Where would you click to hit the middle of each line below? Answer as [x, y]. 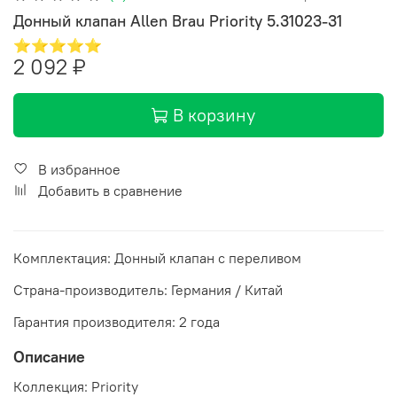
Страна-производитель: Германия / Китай [148, 289]
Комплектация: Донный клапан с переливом [157, 257]
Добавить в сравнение [110, 190]
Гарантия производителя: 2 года [117, 321]
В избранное [79, 169]
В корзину [214, 114]
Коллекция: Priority [76, 386]
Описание [49, 356]
